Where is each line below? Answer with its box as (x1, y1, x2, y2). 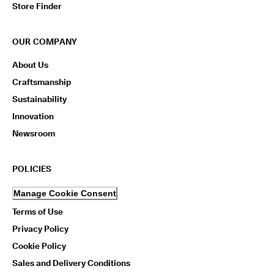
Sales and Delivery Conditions (12, 258, 130, 268)
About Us (12, 60, 48, 70)
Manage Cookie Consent (13, 188, 116, 199)
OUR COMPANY (12, 37, 78, 47)
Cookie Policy (12, 241, 66, 251)
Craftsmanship (12, 77, 71, 87)
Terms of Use (12, 207, 63, 217)
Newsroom (12, 128, 55, 139)
